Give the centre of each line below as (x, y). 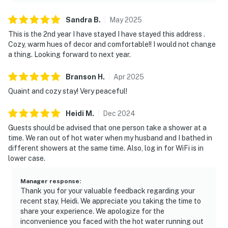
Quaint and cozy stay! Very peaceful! (68, 91)
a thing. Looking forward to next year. (69, 54)
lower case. (27, 158)
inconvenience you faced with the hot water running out (112, 221)
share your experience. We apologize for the (92, 211)
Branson (81, 77)
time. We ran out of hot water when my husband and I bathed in (110, 138)
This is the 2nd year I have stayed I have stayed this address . (107, 34)
